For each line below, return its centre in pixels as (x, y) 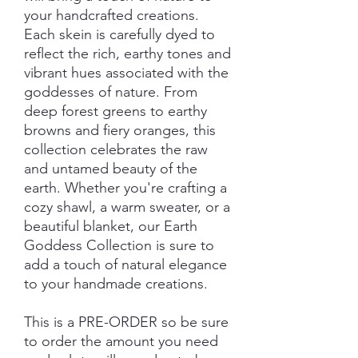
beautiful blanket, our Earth (111, 226)
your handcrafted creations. (111, 15)
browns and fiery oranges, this (120, 130)
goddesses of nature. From (111, 92)
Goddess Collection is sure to (119, 245)
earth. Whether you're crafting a (125, 188)
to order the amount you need (121, 341)
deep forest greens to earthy (115, 111)
